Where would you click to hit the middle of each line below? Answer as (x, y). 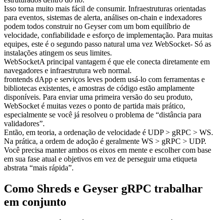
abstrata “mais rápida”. (39, 168)
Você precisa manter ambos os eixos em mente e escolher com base (108, 150)
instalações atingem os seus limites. (58, 53)
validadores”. (24, 124)
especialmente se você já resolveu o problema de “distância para (103, 115)
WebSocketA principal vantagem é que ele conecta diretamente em (107, 62)
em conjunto (35, 202)
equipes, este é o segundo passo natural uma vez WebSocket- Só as (108, 44)
